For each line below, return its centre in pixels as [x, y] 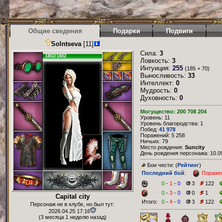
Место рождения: [163, 147]
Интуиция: [156, 68]
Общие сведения [55, 31]
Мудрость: [157, 90]
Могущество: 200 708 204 [173, 112]
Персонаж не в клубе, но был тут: [72, 204]
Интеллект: [158, 83]
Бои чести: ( [162, 165]
